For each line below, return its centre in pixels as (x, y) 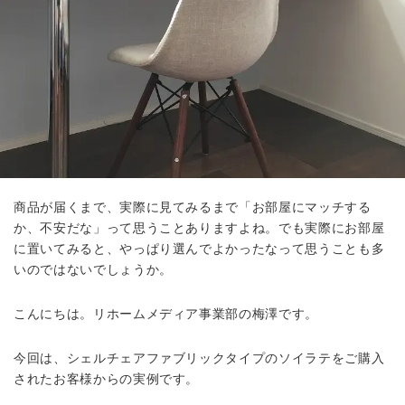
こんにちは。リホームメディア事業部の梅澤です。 (166, 313)
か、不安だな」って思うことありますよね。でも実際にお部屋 (199, 227)
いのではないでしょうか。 (93, 269)
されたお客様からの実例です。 (107, 378)
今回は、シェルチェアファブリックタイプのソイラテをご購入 (199, 358)
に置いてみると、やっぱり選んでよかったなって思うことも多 (199, 248)
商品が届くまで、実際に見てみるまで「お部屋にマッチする (193, 207)
